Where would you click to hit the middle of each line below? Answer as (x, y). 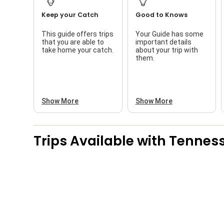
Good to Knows (161, 14)
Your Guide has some (169, 34)
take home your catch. (78, 50)
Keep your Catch (70, 14)
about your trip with (166, 50)
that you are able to (73, 42)
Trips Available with (101, 140)
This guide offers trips (78, 34)
